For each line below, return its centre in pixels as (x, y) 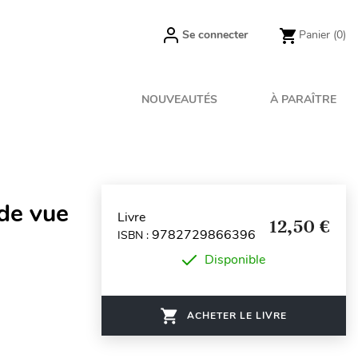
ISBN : (135, 235)
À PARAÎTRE (303, 99)
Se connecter (215, 35)
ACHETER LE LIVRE (237, 316)
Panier (314, 35)
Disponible (235, 260)
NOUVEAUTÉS (180, 99)
